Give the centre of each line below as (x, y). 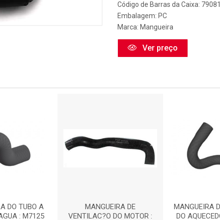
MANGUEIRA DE (110, 207)
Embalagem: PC (142, 16)
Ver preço (159, 48)
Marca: (129, 27)
